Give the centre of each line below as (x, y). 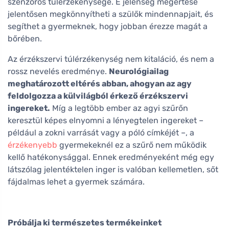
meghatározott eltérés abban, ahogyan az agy (100, 83)
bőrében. (25, 38)
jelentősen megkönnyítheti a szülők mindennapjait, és (110, 14)
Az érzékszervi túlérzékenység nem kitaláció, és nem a (111, 59)
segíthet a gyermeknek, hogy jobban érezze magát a (108, 26)
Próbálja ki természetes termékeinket (85, 222)
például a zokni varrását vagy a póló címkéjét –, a (101, 132)
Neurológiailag (139, 71)
